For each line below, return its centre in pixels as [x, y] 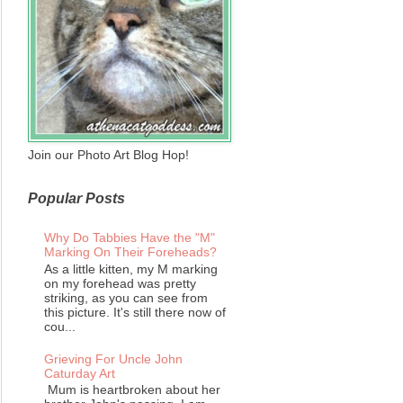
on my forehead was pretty [120, 283]
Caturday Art [79, 373]
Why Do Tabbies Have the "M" [129, 238]
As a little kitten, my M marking [130, 269]
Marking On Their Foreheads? [130, 252]
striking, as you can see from [125, 297]
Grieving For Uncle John [113, 358]
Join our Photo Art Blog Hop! [108, 155]
